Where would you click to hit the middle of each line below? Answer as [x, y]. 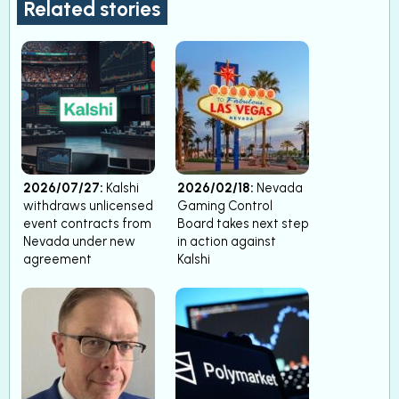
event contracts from [87, 223]
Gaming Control [225, 205]
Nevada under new [79, 241]
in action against [227, 241]
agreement [57, 259]
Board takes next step [243, 223]
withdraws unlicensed [88, 205]
